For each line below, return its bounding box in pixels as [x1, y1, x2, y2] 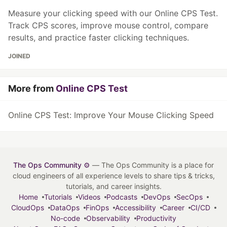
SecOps [176, 193, 203, 202]
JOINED [8, 52, 30, 60]
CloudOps [11, 203, 44, 212]
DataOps [50, 203, 80, 212]
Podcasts [106, 193, 137, 202]
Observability [86, 214, 130, 223]
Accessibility [115, 203, 156, 212]
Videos [78, 193, 100, 202]
